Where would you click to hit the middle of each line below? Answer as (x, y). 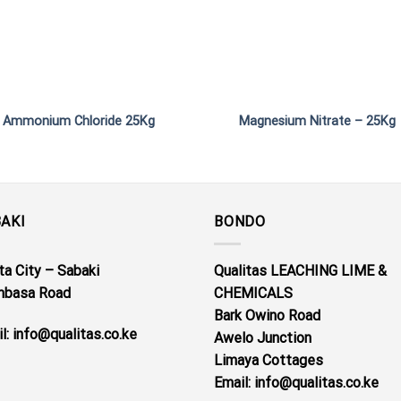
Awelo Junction (263, 338)
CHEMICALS (253, 293)
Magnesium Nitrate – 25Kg (318, 121)
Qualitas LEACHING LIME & (300, 271)
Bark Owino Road (267, 316)
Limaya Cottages (269, 360)
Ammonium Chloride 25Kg (79, 121)
